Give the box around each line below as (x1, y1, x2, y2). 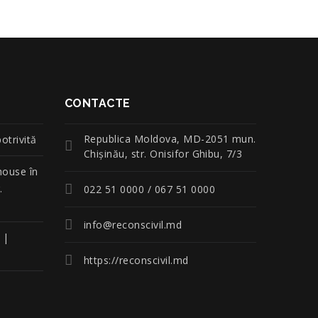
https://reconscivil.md (84, 253, 189, 267)
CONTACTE (65, 97, 131, 110)
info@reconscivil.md (84, 218, 182, 231)
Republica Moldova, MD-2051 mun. (84, 132, 256, 146)
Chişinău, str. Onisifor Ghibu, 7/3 (84, 147, 243, 160)
